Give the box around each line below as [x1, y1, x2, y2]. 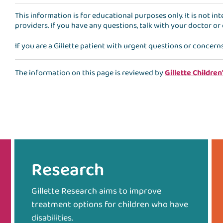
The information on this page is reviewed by [15, 67, 165, 80]
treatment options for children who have [31, 198, 188, 212]
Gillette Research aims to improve [31, 184, 161, 199]
